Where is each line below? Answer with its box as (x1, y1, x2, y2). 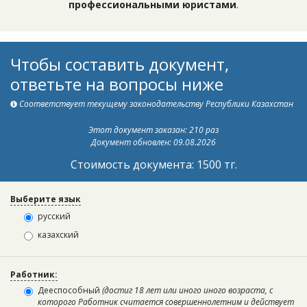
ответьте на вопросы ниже (10, 72, 223, 95)
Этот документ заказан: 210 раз (88, 123, 219, 136)
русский (38, 210, 71, 222)
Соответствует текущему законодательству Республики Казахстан (19, 98, 293, 110)
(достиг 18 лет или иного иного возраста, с (102, 284, 273, 296)
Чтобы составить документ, (10, 52, 229, 75)
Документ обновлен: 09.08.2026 (91, 136, 216, 148)
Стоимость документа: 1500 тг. (70, 156, 237, 172)
